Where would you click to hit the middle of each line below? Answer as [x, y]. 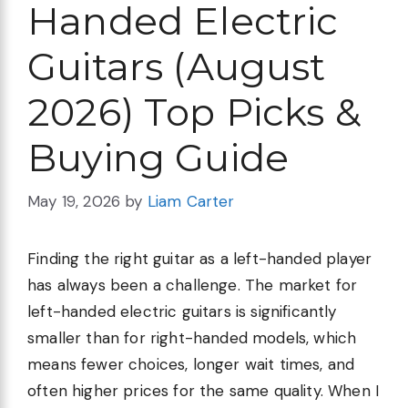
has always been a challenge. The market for [193, 286]
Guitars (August [177, 66]
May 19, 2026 [74, 202]
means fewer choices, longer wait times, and [191, 365]
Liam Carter [191, 202]
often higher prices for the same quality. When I [204, 391]
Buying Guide [158, 157]
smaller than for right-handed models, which [192, 338]
